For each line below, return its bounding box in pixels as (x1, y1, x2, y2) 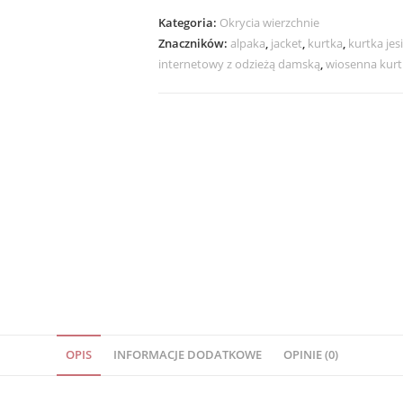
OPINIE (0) (282, 346, 338, 363)
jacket (271, 34, 302, 51)
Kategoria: (158, 13, 219, 31)
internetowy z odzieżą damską (158, 55, 320, 72)
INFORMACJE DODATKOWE (112, 346, 262, 363)
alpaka (230, 34, 265, 51)
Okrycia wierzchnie (219, 13, 319, 31)
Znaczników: (158, 34, 230, 51)
